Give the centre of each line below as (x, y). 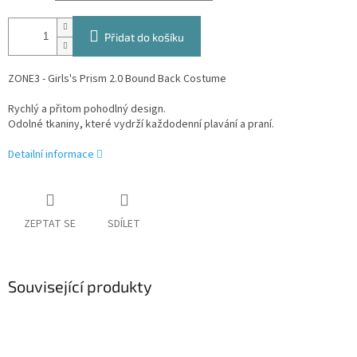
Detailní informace (51, 155)
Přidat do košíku (144, 37)
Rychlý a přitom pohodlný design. (87, 110)
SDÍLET (124, 224)
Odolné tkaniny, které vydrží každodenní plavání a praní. (141, 125)
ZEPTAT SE (50, 224)
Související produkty (80, 286)
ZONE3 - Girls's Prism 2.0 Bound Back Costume (117, 79)
